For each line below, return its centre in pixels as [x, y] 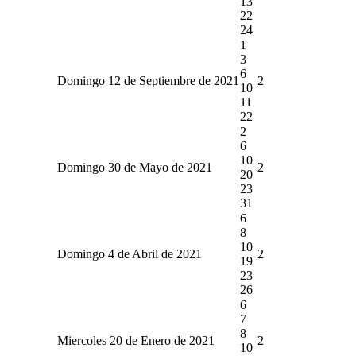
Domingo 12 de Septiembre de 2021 [148, 80]
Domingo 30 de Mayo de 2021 [134, 167]
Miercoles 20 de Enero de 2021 [135, 340]
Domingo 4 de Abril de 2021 [129, 253]
